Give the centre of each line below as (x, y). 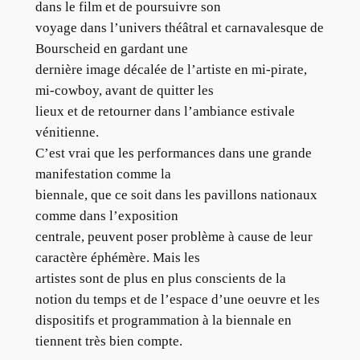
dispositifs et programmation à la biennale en (163, 320)
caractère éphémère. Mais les (117, 257)
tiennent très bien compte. (108, 341)
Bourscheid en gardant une (111, 48)
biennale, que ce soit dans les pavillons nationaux (176, 194)
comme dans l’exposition (106, 215)
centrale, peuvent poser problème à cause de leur (174, 236)
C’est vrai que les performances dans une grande (173, 153)
